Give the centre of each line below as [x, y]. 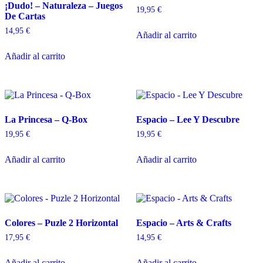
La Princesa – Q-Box [46, 120]
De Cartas [25, 16]
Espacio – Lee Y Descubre [188, 120]
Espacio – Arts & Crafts [184, 223]
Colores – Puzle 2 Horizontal [61, 223]
